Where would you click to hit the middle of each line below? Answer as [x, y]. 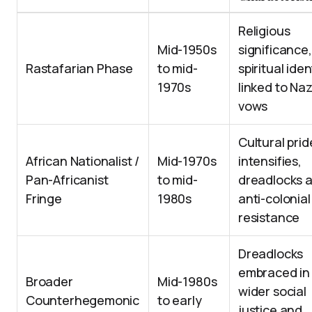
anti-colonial [274, 199]
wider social [272, 291]
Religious [264, 31]
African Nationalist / [83, 161]
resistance [269, 218]
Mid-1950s [187, 50]
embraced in [274, 273]
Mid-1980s [187, 282]
